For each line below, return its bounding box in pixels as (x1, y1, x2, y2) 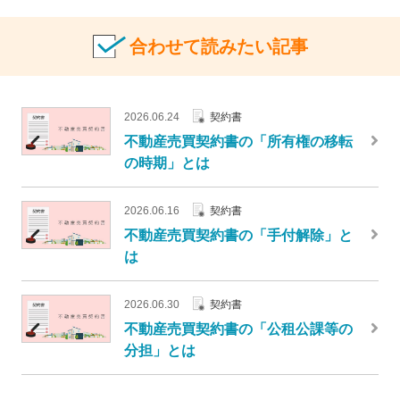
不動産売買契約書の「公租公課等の (123, 321, 353, 337)
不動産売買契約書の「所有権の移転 (123, 134, 353, 149)
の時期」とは (123, 155, 210, 171)
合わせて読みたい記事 (129, 37, 308, 56)
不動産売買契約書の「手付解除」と (123, 228, 353, 243)
